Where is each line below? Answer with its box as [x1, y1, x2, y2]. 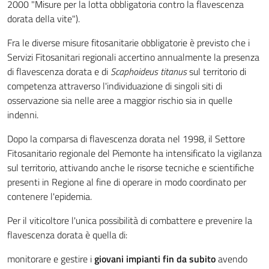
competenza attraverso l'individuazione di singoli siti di [7, 79, 222, 93]
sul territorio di [187, 64, 246, 79]
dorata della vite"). [7, 11, 80, 26]
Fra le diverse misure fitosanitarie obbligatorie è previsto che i [7, 35, 250, 50]
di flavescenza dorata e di [7, 64, 110, 79]
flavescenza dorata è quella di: [7, 228, 127, 242]
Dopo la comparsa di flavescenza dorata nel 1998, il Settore [7, 131, 245, 146]
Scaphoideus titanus [110, 64, 187, 79]
